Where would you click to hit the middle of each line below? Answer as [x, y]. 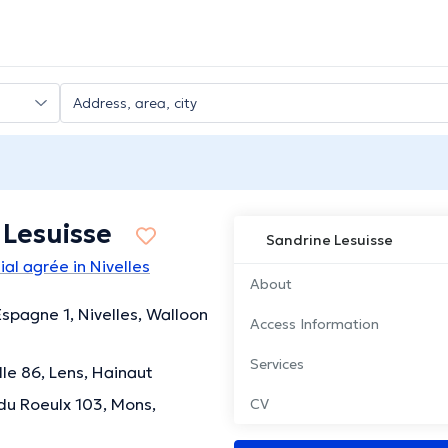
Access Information [314, 324]
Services [277, 364]
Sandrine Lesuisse [329, 240]
